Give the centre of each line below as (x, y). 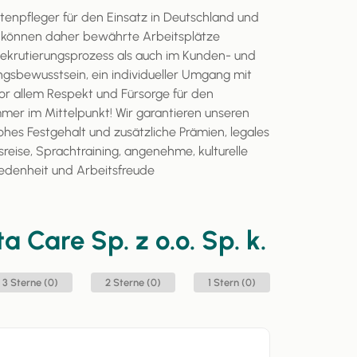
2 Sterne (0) (137, 282)
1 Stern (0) (235, 282)
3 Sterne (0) (35, 282)
